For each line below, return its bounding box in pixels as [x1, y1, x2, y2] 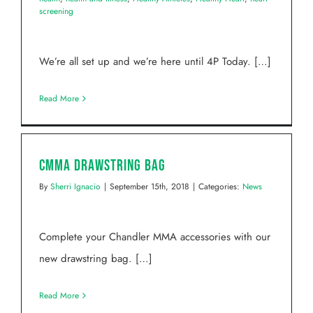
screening [39, 5, 73, 18]
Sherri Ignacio [50, 180, 101, 194]
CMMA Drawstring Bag [39, 156, 166, 176]
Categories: [198, 180, 242, 194]
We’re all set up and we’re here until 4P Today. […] [39, 54, 271, 70]
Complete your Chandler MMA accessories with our [39, 229, 270, 245]
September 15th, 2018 [110, 180, 189, 194]
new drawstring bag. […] [39, 251, 152, 267]
